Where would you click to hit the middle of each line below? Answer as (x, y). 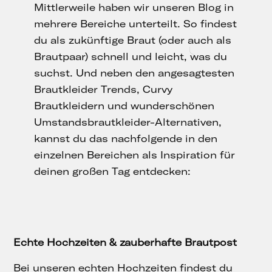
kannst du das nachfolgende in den (126, 139)
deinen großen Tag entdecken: (112, 172)
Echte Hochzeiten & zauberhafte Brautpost (125, 243)
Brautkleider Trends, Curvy (103, 90)
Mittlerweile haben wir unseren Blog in (134, 8)
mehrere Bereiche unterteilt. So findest (135, 24)
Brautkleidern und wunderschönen (124, 106)
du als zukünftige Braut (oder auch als (133, 40)
